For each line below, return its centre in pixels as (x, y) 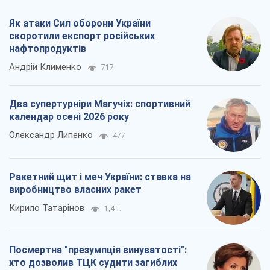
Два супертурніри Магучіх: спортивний (100, 104)
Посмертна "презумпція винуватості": (98, 250)
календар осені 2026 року (69, 117)
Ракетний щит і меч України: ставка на (100, 177)
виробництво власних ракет (75, 190)
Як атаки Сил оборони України (80, 24)
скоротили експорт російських (82, 36)
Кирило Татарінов (47, 208)
